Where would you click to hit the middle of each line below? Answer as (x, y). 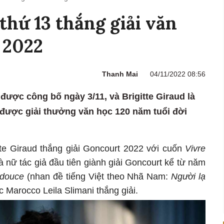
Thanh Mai (120, 74)
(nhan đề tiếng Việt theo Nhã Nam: (98, 177)
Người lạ (188, 177)
